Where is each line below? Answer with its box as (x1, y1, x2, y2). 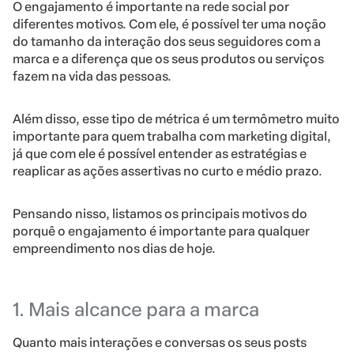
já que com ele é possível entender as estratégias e (13, 145, 307, 161)
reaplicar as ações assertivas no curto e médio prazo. (13, 163, 322, 179)
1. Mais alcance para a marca (13, 297, 259, 321)
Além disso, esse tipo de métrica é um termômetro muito (13, 111, 340, 126)
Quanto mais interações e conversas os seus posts (13, 334, 307, 350)
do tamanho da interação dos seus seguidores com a (13, 33, 321, 49)
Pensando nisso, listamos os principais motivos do (13, 205, 307, 221)
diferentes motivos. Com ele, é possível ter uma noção (13, 16, 326, 32)
